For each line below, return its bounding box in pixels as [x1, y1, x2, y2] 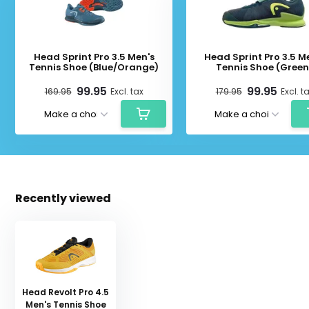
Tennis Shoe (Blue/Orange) [29, 61, 159, 74]
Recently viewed [15, 190, 112, 206]
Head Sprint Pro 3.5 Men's [33, 50, 154, 63]
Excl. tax [110, 85, 143, 97]
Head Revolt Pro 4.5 [22, 286, 110, 298]
